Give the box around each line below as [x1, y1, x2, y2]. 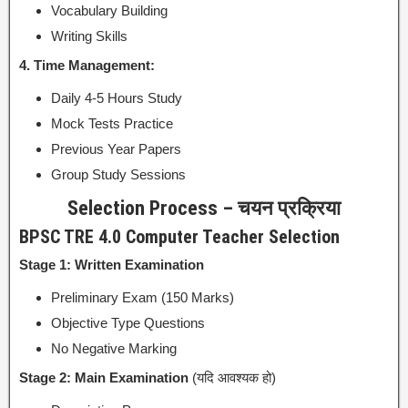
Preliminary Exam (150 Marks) [51, 289, 234, 305]
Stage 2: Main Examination [19, 369, 189, 385]
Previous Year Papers [51, 140, 181, 157]
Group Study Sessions [51, 166, 186, 182]
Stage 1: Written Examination [19, 256, 204, 272]
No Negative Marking [51, 340, 177, 356]
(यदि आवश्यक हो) [189, 369, 276, 385]
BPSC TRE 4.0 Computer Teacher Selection [19, 225, 340, 248]
